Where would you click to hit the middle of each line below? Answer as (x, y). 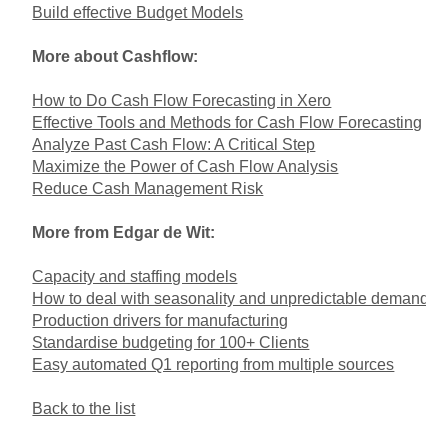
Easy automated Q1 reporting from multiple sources (213, 364)
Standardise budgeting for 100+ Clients (171, 342)
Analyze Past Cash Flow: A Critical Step (174, 144)
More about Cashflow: (115, 56)
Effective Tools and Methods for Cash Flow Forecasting (227, 122)
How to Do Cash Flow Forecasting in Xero (182, 100)
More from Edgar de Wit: (124, 232)
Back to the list (84, 408)
